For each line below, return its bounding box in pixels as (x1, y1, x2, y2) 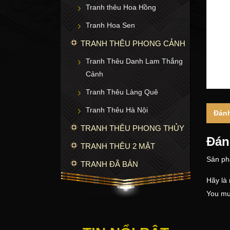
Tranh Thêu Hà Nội (86, 105, 148, 114)
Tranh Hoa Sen (86, 21, 135, 29)
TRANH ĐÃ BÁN (81, 159, 138, 168)
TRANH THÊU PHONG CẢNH (81, 39, 185, 48)
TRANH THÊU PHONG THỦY (81, 123, 184, 132)
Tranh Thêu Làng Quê (86, 87, 158, 96)
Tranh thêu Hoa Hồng (86, 3, 156, 11)
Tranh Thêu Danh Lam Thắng (86, 56, 183, 65)
